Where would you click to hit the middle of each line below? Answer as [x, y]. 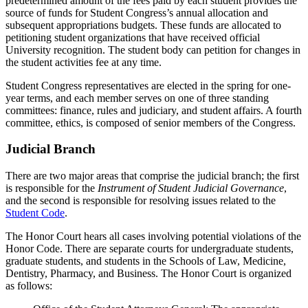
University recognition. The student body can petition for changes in [153, 49]
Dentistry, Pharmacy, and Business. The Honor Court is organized [148, 273]
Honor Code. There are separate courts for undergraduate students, [150, 248]
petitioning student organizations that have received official [133, 37]
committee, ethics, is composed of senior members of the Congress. [151, 122]
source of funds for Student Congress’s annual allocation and [137, 12]
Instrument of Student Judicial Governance [191, 188]
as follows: [29, 285]
